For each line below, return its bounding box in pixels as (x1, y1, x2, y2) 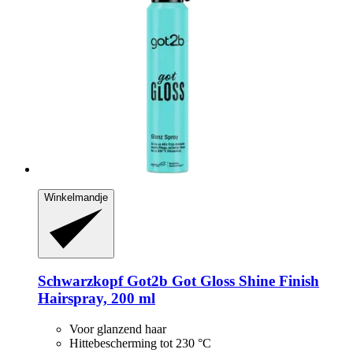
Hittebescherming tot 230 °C (69, 336, 211, 351)
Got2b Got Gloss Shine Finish (123, 273, 319, 290)
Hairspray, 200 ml (38, 290, 155, 307)
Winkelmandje (44, 191, 108, 204)
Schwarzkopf (38, 273, 123, 290)
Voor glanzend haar (69, 322, 166, 336)
